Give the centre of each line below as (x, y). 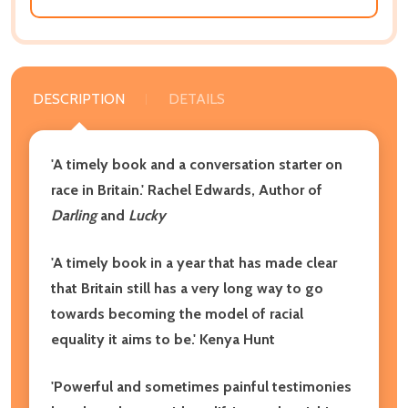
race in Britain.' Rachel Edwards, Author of (187, 189)
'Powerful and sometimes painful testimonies (201, 386)
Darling (74, 215)
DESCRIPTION (79, 98)
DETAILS (197, 98)
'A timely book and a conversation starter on (197, 164)
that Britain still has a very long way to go (187, 288)
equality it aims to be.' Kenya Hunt (163, 339)
